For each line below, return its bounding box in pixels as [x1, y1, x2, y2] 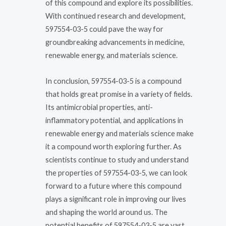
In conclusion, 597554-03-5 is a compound [45, 77, 182, 86]
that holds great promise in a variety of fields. [45, 90, 192, 99]
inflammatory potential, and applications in [45, 116, 183, 125]
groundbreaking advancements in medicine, [45, 37, 185, 46]
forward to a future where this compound [45, 182, 182, 191]
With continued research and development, [45, 11, 186, 20]
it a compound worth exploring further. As [45, 142, 182, 151]
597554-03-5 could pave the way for [45, 24, 163, 33]
